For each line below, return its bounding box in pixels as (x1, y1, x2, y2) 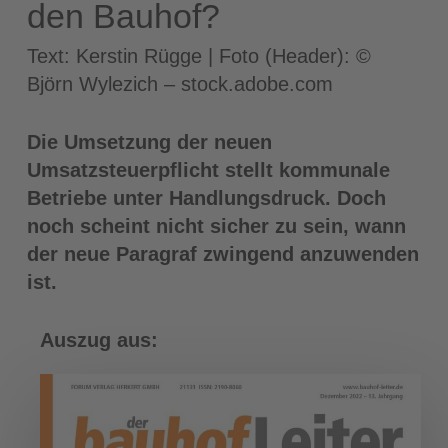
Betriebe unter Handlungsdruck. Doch (26, 187, 386, 209)
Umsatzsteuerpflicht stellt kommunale (26, 159, 390, 181)
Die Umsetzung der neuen (26, 131, 272, 153)
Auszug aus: (40, 329, 159, 351)
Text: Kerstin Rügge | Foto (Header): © (26, 45, 371, 67)
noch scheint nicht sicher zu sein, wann (26, 215, 406, 237)
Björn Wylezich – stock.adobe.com (26, 73, 333, 95)
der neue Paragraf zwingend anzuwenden (26, 243, 419, 265)
